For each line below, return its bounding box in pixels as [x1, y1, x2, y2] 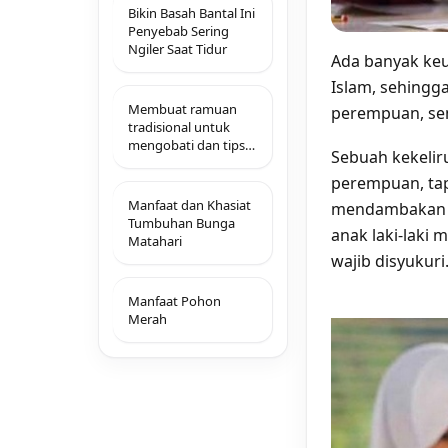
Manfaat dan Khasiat [128, 196, 251, 214]
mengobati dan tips [128, 136, 245, 154]
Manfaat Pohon [128, 292, 221, 310]
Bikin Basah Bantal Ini [128, 4, 255, 22]
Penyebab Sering [128, 22, 229, 40]
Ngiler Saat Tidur [128, 40, 227, 58]
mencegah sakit [128, 154, 222, 172]
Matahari [128, 232, 182, 250]
